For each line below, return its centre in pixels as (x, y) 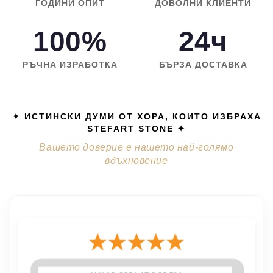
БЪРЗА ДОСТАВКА (203, 65)
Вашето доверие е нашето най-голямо (136, 147)
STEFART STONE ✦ (136, 129)
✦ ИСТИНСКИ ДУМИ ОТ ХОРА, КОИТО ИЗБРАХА (136, 117)
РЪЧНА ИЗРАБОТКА (70, 65)
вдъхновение (136, 161)
